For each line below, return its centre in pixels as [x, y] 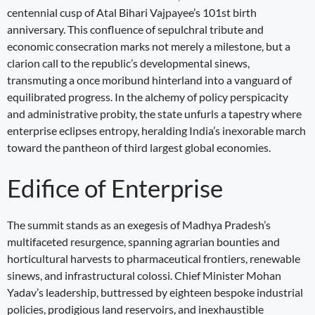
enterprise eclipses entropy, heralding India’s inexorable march [156, 130]
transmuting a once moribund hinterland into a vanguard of [149, 79]
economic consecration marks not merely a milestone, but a [149, 46]
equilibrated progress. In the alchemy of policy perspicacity [148, 96]
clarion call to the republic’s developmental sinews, [128, 63]
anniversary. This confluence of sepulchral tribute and [135, 29]
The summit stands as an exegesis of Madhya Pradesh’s [139, 224]
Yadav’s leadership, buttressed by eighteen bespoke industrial [155, 292]
